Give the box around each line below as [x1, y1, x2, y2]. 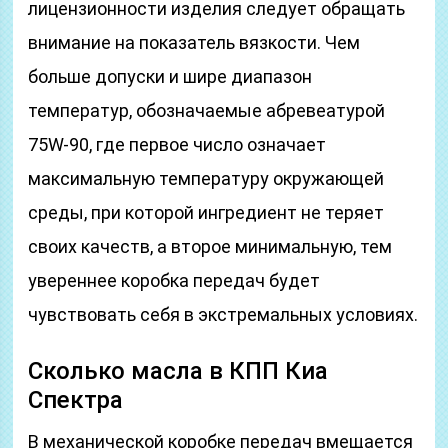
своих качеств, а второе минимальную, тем [28, 236, 393, 257]
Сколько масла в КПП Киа [28, 357, 329, 385]
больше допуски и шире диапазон [28, 66, 313, 87]
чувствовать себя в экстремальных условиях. [28, 304, 419, 325]
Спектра [28, 386, 124, 414]
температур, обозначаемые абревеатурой [28, 100, 386, 121]
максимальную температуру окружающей [28, 168, 385, 189]
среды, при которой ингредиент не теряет [28, 202, 385, 223]
